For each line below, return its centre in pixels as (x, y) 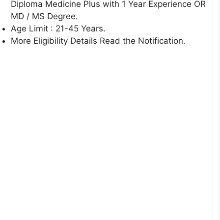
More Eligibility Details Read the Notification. (98, 41)
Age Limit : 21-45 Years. (58, 29)
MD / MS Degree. (44, 16)
